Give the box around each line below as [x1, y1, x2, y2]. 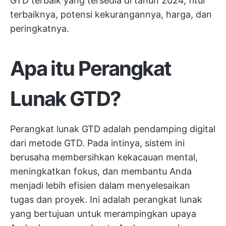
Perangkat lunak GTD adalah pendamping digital [10, 124, 215, 134]
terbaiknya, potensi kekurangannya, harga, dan [10, 9, 212, 20]
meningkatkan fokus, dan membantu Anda [10, 166, 192, 177]
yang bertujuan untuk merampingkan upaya [10, 208, 196, 219]
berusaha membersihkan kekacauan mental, [10, 152, 198, 162]
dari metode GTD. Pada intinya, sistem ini [10, 138, 185, 148]
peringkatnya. [10, 23, 69, 34]
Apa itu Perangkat [10, 56, 172, 81]
